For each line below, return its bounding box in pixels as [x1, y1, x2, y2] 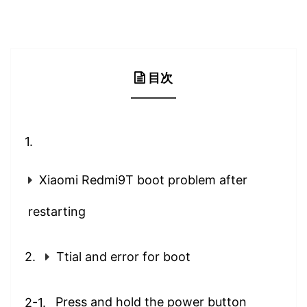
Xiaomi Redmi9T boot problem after [39, 173, 247, 188]
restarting [28, 204, 86, 219]
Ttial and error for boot [56, 249, 191, 265]
